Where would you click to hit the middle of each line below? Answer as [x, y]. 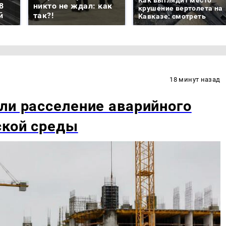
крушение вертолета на [181, 8]
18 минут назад [195, 79]
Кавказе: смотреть [172, 16]
